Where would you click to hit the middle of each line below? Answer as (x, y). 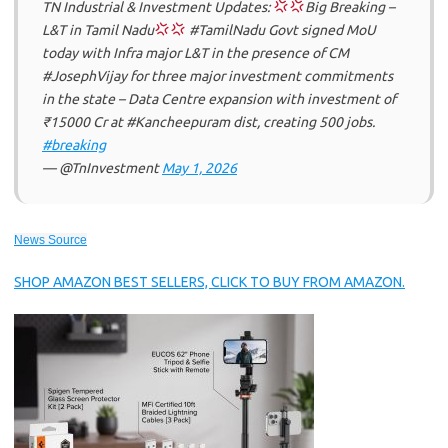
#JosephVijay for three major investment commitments (217, 76)
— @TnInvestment (102, 168)
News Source (50, 240)
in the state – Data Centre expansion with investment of (219, 99)
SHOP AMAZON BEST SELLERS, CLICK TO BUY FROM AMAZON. (209, 282)
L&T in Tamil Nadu (98, 30)
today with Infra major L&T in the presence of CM (195, 53)
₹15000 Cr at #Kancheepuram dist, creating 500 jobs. (208, 122)
